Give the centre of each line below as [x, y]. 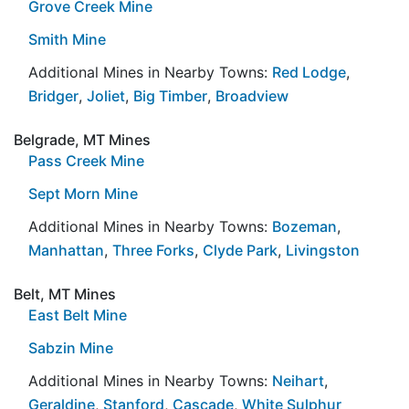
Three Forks [153, 250]
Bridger [53, 95]
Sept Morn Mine [83, 193]
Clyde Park [240, 250]
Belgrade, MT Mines [82, 139]
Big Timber [170, 95]
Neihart [298, 380]
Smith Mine [67, 39]
